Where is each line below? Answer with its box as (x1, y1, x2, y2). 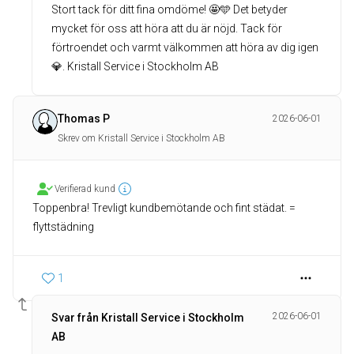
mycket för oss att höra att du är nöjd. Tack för (51, 22, 282, 35)
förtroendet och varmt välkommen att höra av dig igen (51, 41, 318, 54)
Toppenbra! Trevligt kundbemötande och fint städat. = (32, 201, 296, 214)
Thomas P (58, 112, 110, 125)
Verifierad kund (55, 183, 115, 194)
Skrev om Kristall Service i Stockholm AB (58, 133, 225, 144)
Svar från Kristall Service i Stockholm (51, 311, 244, 324)
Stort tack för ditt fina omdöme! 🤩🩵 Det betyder (51, 3, 288, 16)
